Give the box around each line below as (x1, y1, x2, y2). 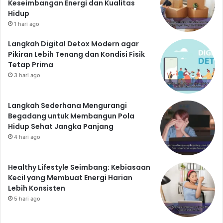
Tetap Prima (8, 60, 53, 70)
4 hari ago (14, 133, 40, 141)
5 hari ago (14, 195, 40, 203)
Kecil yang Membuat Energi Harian (8, 173, 132, 183)
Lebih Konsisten (8, 183, 65, 194)
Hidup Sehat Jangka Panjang (8, 121, 113, 132)
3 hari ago (14, 72, 40, 79)
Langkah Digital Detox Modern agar (8, 39, 139, 49)
